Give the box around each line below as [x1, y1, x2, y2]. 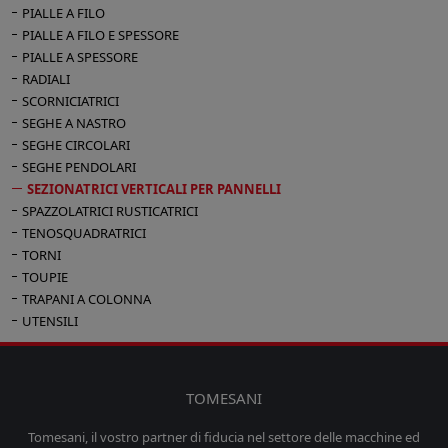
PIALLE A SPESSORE [22, 48, 138, 67]
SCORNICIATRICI [22, 92, 119, 111]
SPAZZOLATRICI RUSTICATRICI [22, 202, 198, 221]
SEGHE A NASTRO [22, 114, 126, 133]
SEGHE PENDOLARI [22, 158, 136, 177]
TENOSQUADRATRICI [22, 224, 146, 243]
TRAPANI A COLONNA [22, 290, 151, 309]
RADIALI [22, 70, 70, 89]
